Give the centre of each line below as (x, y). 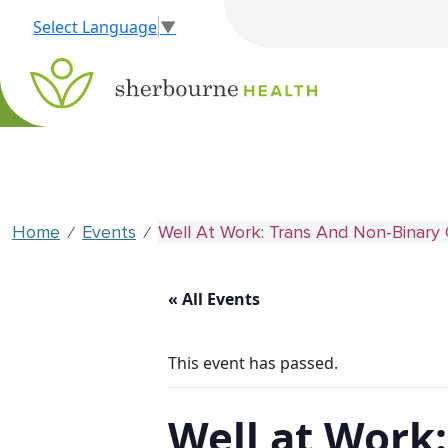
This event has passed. (253, 363)
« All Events (214, 299)
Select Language (95, 26)
